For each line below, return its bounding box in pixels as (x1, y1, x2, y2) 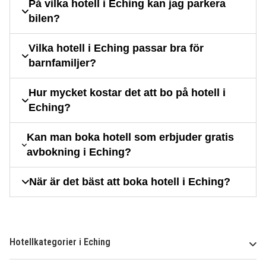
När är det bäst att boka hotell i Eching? (29, 176, 230, 188)
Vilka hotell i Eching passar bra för (28, 42, 204, 55)
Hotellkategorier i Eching (9, 236, 110, 248)
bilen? (28, 12, 61, 25)
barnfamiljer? (28, 57, 96, 69)
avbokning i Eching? (27, 146, 132, 159)
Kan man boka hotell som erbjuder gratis (27, 131, 235, 144)
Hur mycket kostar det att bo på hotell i (28, 87, 226, 99)
